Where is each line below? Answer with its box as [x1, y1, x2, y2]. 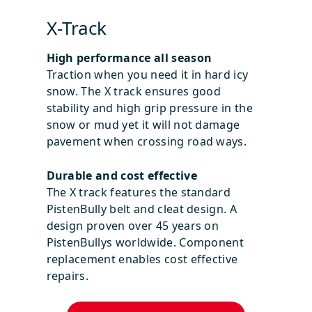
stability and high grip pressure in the [46, 100, 253, 116]
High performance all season [46, 49, 212, 65]
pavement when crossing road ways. [46, 133, 247, 149]
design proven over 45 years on [46, 217, 219, 233]
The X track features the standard [46, 184, 231, 200]
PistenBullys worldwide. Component [46, 234, 244, 250]
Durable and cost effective [46, 167, 197, 183]
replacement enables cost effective [46, 251, 238, 267]
